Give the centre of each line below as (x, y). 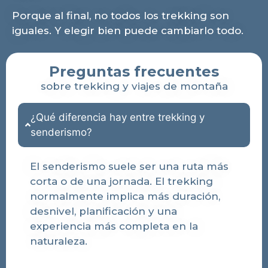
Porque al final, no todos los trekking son (121, 15)
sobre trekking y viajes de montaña (134, 86)
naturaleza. (59, 241)
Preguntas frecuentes (134, 72)
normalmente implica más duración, (125, 196)
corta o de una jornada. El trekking (121, 181)
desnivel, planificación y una (103, 211)
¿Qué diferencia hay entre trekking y (118, 117)
